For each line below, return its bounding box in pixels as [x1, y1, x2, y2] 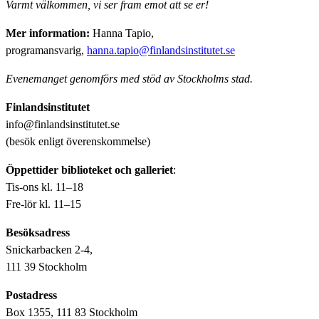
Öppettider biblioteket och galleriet [6, 163, 173, 176]
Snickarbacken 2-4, [6, 243, 93, 256]
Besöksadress [6, 226, 70, 239]
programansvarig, [6, 43, 87, 56]
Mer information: [6, 26, 90, 39]
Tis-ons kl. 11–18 [6, 180, 83, 193]
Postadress [6, 288, 57, 301]
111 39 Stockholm [6, 260, 87, 273]
